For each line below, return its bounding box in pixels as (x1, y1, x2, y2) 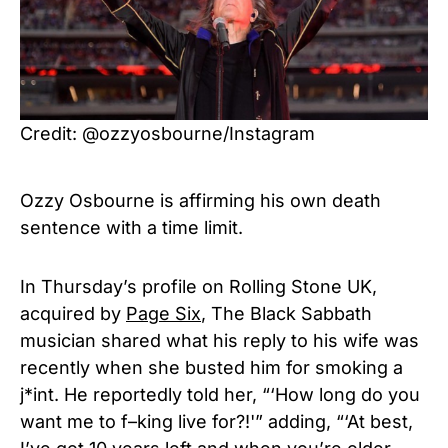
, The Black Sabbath (201, 302, 372, 324)
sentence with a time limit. (20, 216, 243, 238)
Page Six (126, 302, 201, 324)
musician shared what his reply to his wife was (20, 329, 419, 351)
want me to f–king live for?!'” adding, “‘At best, (20, 410, 413, 432)
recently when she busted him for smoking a (20, 356, 403, 378)
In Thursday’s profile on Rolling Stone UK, (20, 275, 377, 297)
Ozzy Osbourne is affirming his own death (20, 189, 381, 211)
